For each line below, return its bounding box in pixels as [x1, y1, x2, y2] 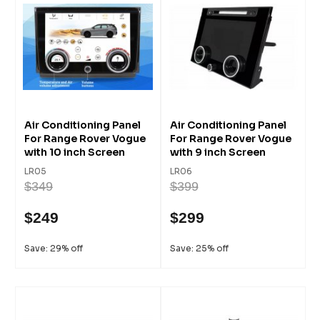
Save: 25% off [169, 242, 229, 254]
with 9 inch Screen [169, 145, 266, 159]
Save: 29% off [24, 242, 83, 254]
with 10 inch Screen [24, 145, 125, 159]
